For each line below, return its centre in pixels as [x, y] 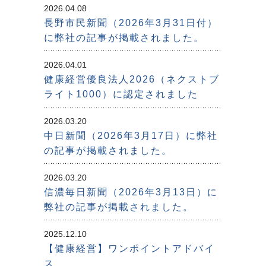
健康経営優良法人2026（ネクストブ [132, 80]
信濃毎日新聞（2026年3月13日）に [131, 192]
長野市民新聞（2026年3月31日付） [131, 23]
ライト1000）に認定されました [121, 94]
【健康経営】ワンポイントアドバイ [129, 249]
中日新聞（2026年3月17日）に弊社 [131, 136]
